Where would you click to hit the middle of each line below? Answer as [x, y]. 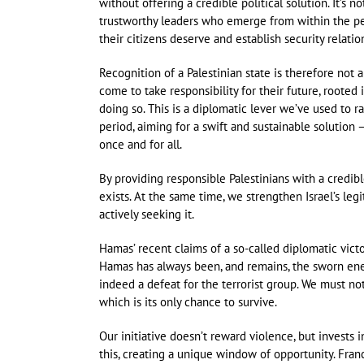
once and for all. [141, 145]
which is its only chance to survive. [188, 302]
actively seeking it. [147, 214]
